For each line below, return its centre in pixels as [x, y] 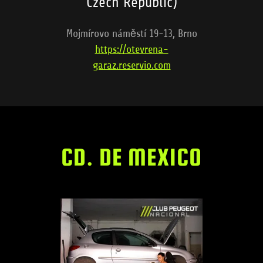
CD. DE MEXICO [131, 157]
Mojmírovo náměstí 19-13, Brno [131, 34]
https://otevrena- [131, 50]
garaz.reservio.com [131, 65]
